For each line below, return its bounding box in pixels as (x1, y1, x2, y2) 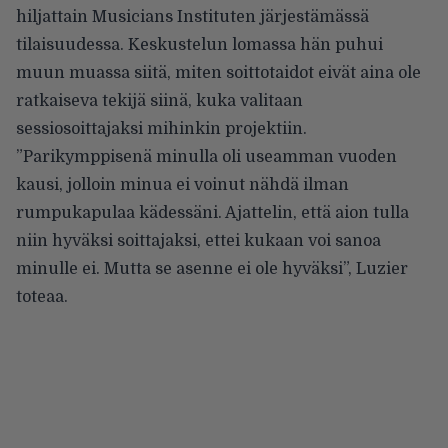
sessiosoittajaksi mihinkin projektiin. (16, 119, 307, 138)
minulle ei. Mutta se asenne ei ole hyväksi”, (16, 259, 356, 278)
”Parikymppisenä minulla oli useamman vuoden (16, 147, 397, 166)
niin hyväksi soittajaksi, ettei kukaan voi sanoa (16, 231, 381, 250)
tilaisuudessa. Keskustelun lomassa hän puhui (16, 35, 383, 54)
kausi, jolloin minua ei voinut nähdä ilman (16, 175, 349, 194)
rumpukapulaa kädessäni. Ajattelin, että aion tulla (16, 203, 409, 222)
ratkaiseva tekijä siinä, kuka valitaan (16, 91, 303, 110)
